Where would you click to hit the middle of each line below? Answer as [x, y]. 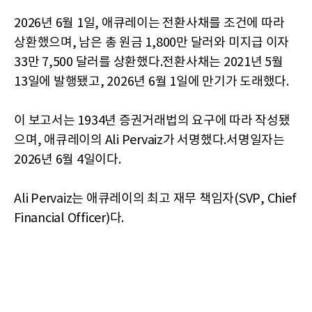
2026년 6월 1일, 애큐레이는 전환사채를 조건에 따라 [149, 23]
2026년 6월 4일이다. [68, 160]
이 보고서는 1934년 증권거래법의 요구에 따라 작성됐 [152, 121]
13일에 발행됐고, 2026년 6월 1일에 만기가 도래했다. [151, 82]
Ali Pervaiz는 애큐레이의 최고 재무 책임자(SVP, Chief [155, 199]
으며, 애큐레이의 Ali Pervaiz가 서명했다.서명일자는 [149, 140]
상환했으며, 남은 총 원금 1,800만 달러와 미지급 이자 [151, 43]
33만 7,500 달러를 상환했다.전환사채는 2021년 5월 [149, 62]
